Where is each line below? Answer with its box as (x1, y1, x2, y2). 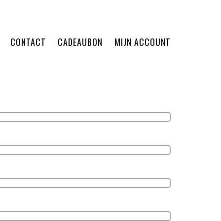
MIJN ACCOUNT (114, 36, 171, 48)
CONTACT (10, 36, 46, 48)
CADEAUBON (58, 36, 103, 48)
